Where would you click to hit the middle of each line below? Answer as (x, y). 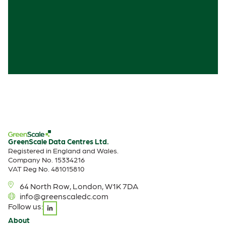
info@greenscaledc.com (64, 196)
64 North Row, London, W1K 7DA (79, 186)
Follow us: (25, 206)
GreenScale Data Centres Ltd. (59, 142)
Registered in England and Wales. (63, 151)
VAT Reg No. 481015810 (46, 169)
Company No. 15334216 (46, 160)
